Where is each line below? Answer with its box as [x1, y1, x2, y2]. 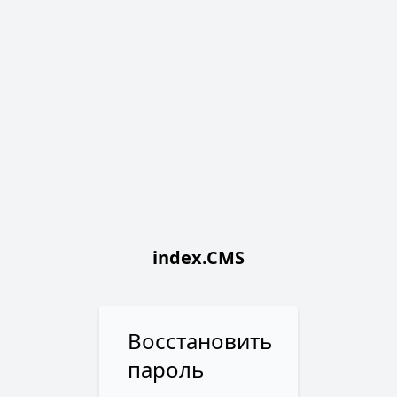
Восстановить [128, 326, 272, 355]
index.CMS [152, 245, 245, 269]
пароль [128, 354, 204, 384]
